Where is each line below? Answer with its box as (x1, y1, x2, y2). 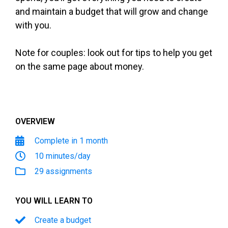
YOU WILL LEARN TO (15, 195, 93, 206)
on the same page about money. (15, 61, 144, 72)
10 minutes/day (35, 151, 91, 161)
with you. (15, 19, 51, 31)
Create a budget (35, 215, 91, 225)
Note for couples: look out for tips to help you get (15, 47, 212, 58)
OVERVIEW (15, 116, 55, 126)
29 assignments (35, 166, 92, 176)
